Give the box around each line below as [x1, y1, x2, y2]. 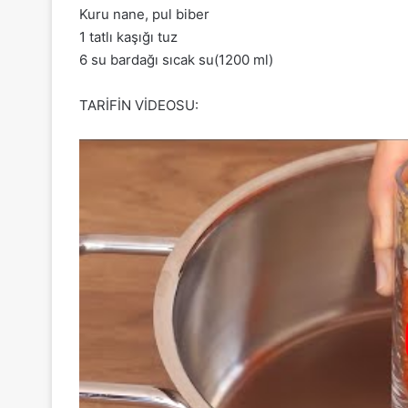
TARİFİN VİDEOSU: [79, 96, 199, 114]
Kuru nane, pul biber [79, 5, 209, 23]
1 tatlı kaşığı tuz [79, 27, 178, 46]
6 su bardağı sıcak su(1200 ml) [79, 50, 273, 68]
